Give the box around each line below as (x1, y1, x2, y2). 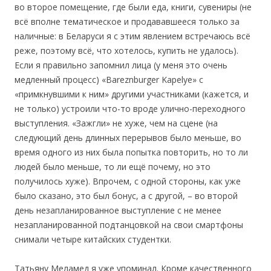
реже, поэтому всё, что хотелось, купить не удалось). (15, 45, 238, 56)
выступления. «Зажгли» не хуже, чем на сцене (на (15, 117, 218, 129)
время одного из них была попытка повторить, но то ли (15, 146, 248, 158)
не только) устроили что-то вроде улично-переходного (15, 103, 246, 114)
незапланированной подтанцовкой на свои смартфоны (15, 219, 243, 230)
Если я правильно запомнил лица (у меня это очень (15, 59, 227, 71)
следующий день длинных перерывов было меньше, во (15, 132, 241, 143)
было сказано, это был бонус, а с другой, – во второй (15, 190, 238, 201)
